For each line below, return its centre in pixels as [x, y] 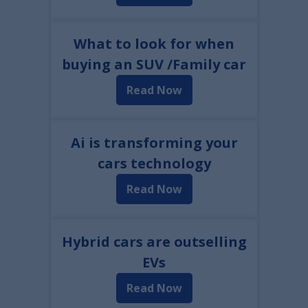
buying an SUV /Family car [154, 64]
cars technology [154, 163]
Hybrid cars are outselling [154, 242]
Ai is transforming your [154, 143]
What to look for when [154, 44]
